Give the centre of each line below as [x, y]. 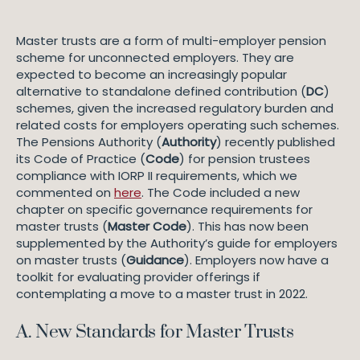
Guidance [155, 260]
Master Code [147, 226]
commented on [65, 192]
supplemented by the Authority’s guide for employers [177, 243]
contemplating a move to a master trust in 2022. [164, 294]
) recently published [276, 142]
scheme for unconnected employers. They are [155, 57]
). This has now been [247, 226]
